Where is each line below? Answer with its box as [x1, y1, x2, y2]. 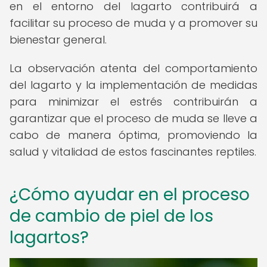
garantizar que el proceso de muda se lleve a [10, 111, 257, 126]
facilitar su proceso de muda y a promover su [10, 15, 257, 30]
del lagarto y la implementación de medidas [10, 77, 257, 92]
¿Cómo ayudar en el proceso [10, 183, 250, 206]
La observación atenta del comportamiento [10, 61, 257, 76]
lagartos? [10, 226, 89, 249]
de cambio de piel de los [10, 204, 213, 228]
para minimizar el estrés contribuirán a [10, 94, 257, 109]
